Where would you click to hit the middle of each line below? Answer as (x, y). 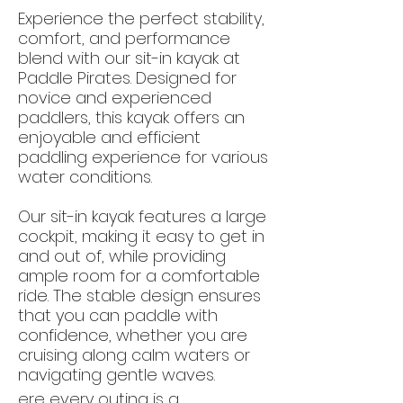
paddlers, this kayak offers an (131, 117)
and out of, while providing (122, 256)
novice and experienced (115, 98)
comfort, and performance (124, 38)
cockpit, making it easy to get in (141, 236)
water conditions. (85, 177)
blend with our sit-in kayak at (129, 58)
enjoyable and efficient (109, 137)
